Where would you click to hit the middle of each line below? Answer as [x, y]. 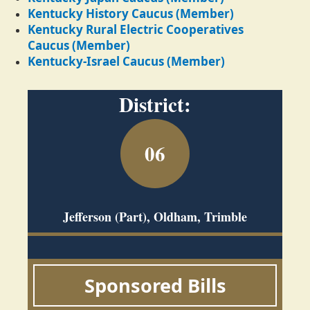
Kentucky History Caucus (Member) [131, 14]
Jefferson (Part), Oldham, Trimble [155, 217]
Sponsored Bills [155, 286]
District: [155, 105]
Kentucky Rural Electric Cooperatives [136, 30]
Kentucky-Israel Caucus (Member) [126, 62]
